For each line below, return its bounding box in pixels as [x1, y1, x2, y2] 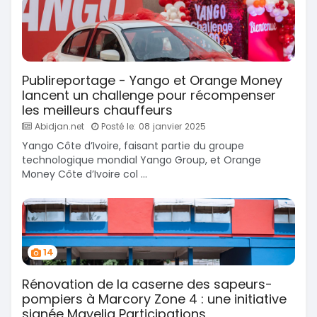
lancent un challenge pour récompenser [22, 86, 276, 105]
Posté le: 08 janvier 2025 [98, 120, 206, 133]
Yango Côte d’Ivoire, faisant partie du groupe [22, 139, 244, 154]
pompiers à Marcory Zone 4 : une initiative [22, 290, 287, 309]
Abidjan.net [32, 120, 84, 133]
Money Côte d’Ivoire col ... [22, 167, 147, 182]
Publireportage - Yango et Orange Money [22, 71, 282, 90]
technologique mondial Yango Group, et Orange [22, 153, 261, 168]
